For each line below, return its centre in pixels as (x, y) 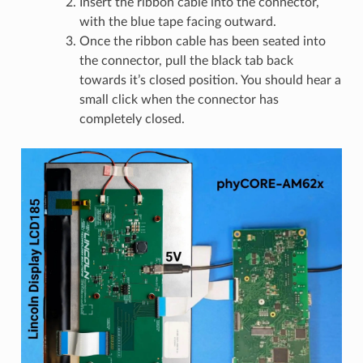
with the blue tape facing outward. (177, 22)
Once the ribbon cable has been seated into (202, 42)
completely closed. (132, 120)
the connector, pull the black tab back (186, 61)
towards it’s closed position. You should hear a (210, 81)
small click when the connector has (179, 100)
